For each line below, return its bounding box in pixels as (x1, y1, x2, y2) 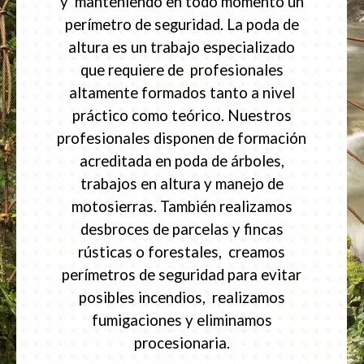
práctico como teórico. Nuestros (71, 106, 292, 124)
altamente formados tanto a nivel (68, 83, 295, 102)
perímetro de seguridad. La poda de (64, 15, 299, 33)
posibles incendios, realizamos (78, 288, 285, 306)
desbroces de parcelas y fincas (80, 219, 284, 238)
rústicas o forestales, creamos (78, 242, 285, 261)
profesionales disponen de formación (57, 128, 306, 147)
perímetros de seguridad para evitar (62, 265, 301, 284)
